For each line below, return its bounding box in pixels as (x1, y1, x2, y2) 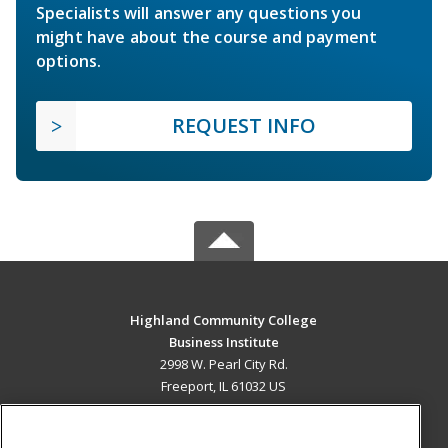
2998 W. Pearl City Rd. (159, 355, 288, 374)
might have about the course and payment (36, 26, 378, 49)
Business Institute (168, 333, 279, 352)
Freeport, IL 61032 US (161, 377, 287, 396)
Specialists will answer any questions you (36, 2, 362, 25)
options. (36, 50, 102, 73)
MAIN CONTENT (168, 418, 280, 438)
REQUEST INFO (172, 112, 316, 140)
